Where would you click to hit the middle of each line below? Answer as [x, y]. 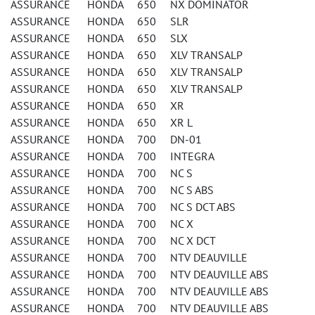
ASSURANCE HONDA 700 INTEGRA [112, 156]
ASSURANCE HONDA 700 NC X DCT [113, 240]
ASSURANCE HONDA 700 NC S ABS [112, 190]
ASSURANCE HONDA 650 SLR [100, 21]
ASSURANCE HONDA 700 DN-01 [106, 139]
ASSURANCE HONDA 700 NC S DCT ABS [123, 207]
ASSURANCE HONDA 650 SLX [99, 38]
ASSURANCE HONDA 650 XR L [102, 122]
